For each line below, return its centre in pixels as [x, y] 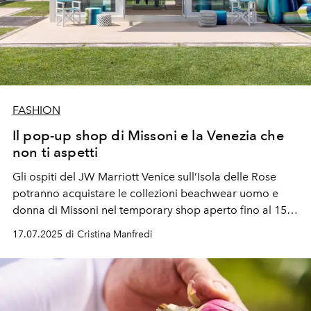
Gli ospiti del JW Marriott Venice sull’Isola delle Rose [144, 176]
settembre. [40, 226]
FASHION [36, 110]
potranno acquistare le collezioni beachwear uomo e [145, 193]
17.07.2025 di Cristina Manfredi [83, 234]
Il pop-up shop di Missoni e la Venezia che [148, 135]
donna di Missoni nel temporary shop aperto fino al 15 [150, 210]
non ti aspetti [56, 152]
